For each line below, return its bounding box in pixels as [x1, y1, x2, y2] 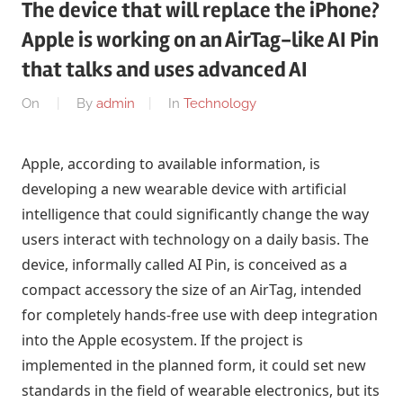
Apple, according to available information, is [22, 153, 320, 174]
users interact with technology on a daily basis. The [22, 228, 369, 249]
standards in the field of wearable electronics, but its [22, 380, 380, 400]
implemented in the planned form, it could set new [22, 354, 366, 375]
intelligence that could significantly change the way [22, 203, 369, 224]
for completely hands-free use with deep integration [22, 304, 378, 325]
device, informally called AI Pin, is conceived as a [22, 254, 347, 274]
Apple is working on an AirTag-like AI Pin [22, 27, 379, 54]
